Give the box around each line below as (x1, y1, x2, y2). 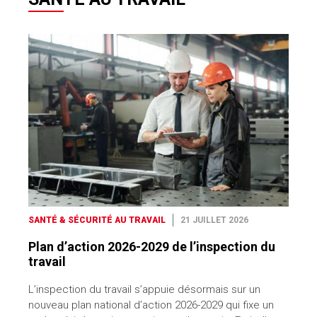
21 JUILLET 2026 (180, 215, 248, 226)
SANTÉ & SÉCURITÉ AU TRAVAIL (28, 215, 166, 226)
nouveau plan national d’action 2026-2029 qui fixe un (28, 299, 274, 312)
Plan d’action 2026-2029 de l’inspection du (28, 239, 275, 255)
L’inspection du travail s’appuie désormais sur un (28, 283, 260, 296)
